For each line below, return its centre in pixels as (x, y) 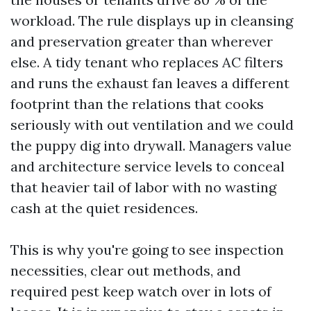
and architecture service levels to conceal (148, 166)
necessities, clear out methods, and (126, 270)
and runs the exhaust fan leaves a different (150, 83)
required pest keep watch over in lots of (141, 291)
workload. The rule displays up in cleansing (152, 20)
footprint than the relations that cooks (137, 104)
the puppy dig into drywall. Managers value (151, 145)
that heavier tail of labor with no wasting (143, 187)
